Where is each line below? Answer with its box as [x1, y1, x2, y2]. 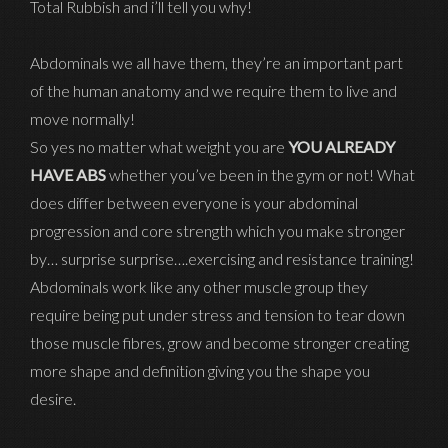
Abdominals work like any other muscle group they [30, 277, 368, 297]
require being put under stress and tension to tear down [30, 305, 405, 325]
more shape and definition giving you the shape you [30, 361, 370, 381]
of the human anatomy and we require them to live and [30, 81, 397, 101]
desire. [30, 389, 76, 409]
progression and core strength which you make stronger [30, 221, 405, 241]
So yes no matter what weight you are [30, 137, 288, 157]
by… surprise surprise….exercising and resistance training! [30, 249, 414, 269]
